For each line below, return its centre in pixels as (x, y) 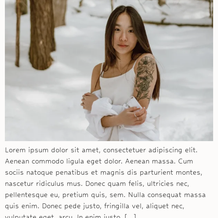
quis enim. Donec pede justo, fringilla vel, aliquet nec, (95, 206)
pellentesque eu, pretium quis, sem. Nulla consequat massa (105, 194)
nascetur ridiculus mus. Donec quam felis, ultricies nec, (97, 183)
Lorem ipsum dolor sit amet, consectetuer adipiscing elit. (101, 150)
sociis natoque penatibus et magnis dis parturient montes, (104, 172)
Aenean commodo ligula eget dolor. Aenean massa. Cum (99, 161)
